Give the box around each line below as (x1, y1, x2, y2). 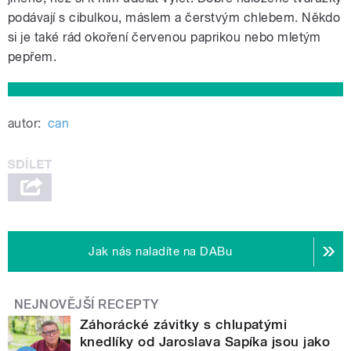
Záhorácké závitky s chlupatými (80, 317, 288, 333)
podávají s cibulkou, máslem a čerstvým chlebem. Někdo (8, 10, 341, 26)
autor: (8, 116, 42, 132)
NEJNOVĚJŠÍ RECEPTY (14, 297, 159, 313)
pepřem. (8, 49, 57, 65)
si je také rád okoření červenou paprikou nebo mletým (8, 30, 321, 45)
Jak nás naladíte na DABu (89, 244, 233, 259)
